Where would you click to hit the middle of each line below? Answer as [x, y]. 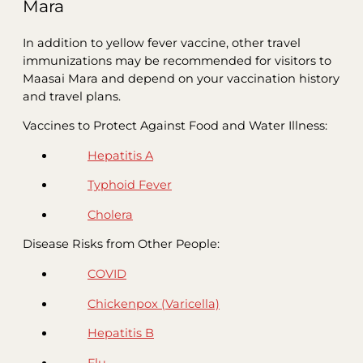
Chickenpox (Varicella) [154, 303]
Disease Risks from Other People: [121, 244]
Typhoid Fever [130, 185]
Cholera [110, 214]
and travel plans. [72, 96]
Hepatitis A [120, 155]
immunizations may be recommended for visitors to [177, 60]
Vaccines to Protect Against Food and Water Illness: [175, 126]
